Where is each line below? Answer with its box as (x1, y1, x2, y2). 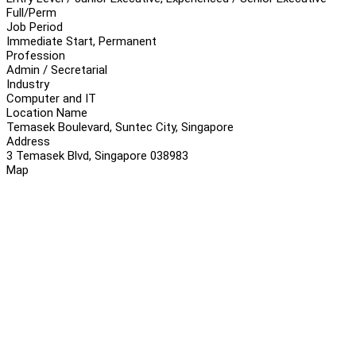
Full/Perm (6, 5, 56, 20)
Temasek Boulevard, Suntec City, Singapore (6, 119, 234, 134)
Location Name (6, 105, 87, 120)
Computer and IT (6, 91, 96, 106)
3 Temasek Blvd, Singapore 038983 (6, 148, 188, 163)
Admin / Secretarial (6, 62, 107, 77)
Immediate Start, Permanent (6, 33, 157, 48)
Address (6, 133, 50, 149)
